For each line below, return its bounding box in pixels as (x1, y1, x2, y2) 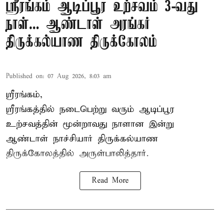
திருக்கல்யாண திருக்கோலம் (6, 33, 157, 51)
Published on (6, 72, 43, 81)
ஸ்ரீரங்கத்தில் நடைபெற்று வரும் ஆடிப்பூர (6, 103, 174, 115)
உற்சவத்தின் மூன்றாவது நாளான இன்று (6, 118, 174, 130)
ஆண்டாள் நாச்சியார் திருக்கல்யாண (6, 133, 158, 144)
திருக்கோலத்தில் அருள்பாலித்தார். (6, 147, 149, 159)
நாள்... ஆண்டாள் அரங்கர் (6, 16, 150, 33)
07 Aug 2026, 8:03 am (48, 72, 111, 81)
